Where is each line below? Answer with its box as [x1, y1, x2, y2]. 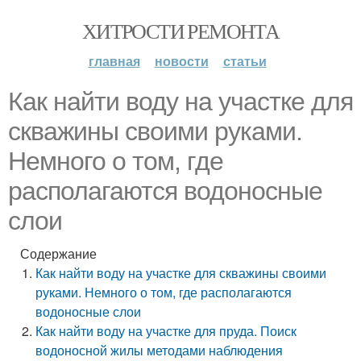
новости [154, 52, 209, 70]
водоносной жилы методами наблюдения [35, 341, 284, 359]
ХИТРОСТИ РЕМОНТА [81, 17, 280, 44]
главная [88, 52, 140, 70]
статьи [222, 52, 267, 70]
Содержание [20, 244, 97, 263]
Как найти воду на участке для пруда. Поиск [35, 322, 297, 340]
